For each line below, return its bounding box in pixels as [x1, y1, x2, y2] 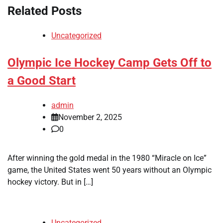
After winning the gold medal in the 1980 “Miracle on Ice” [7, 153, 207, 163]
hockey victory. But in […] [7, 177, 93, 187]
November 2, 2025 [58, 112, 122, 122]
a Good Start [7, 73, 76, 88]
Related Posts [7, 3, 82, 18]
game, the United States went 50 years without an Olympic [7, 165, 212, 175]
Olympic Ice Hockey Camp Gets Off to [7, 55, 212, 70]
